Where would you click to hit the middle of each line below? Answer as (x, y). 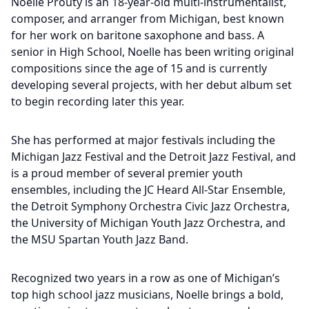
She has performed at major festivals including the (143, 140)
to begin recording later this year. (98, 101)
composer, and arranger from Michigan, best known (148, 19)
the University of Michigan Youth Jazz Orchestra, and (148, 223)
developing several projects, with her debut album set (151, 85)
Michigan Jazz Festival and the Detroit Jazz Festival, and (153, 157)
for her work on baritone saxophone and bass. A (138, 35)
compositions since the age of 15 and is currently (139, 68)
